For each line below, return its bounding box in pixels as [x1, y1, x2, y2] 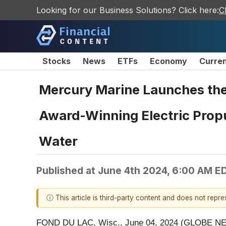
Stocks [42, 56, 71, 66]
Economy [150, 56, 187, 66]
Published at [36, 164, 98, 177]
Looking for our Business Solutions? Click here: [36, 5, 219, 15]
